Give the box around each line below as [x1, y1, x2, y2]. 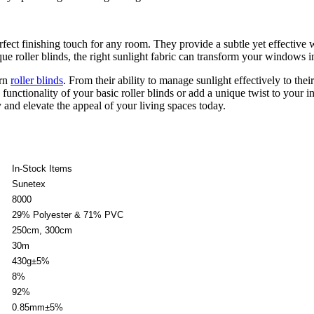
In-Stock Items [12, 163, 72, 174]
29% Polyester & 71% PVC [12, 209, 123, 220]
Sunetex [12, 178, 46, 189]
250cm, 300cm [12, 224, 72, 235]
